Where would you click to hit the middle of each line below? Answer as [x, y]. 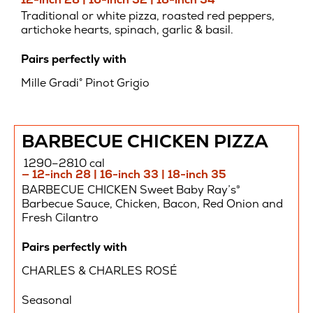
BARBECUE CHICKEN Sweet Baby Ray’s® [131, 190]
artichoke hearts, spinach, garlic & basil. [127, 30]
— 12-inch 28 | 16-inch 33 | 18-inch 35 [124, 174]
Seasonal [47, 300]
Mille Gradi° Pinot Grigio [85, 83]
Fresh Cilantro [60, 218]
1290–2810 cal [65, 163]
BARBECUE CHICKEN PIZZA [145, 141]
